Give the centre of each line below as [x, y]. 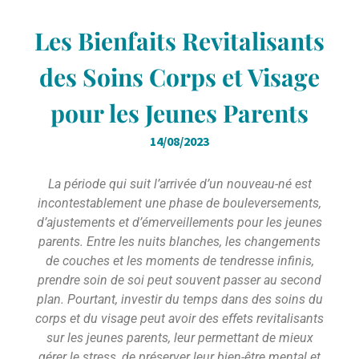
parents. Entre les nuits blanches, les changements [179, 242]
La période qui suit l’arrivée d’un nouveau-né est [179, 184]
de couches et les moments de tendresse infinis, [179, 261]
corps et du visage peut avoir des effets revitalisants [179, 319]
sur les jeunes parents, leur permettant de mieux [179, 338]
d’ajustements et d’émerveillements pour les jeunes [179, 222]
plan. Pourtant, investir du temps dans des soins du [179, 299]
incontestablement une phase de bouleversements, [179, 203]
